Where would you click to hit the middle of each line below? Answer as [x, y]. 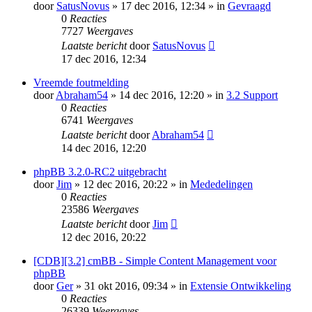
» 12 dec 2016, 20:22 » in [131, 185]
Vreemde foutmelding [81, 83]
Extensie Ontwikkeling [241, 286]
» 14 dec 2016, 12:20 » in [167, 95]
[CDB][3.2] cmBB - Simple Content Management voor [155, 261]
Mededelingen [221, 185]
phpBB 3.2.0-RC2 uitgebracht [100, 172]
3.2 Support [252, 95]
